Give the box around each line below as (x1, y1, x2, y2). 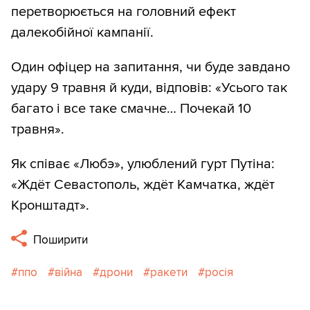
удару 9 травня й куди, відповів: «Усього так (11, 79, 287, 96)
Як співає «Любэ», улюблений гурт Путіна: (11, 155, 275, 172)
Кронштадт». (11, 197, 89, 214)
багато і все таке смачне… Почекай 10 (11, 100, 251, 117)
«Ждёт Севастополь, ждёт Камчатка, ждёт (11, 176, 275, 193)
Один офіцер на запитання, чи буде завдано (11, 58, 290, 75)
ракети (150, 264, 188, 280)
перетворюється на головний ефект (11, 3, 236, 20)
